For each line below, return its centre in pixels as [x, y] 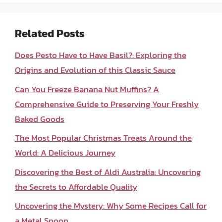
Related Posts [50, 33]
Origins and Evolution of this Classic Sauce [95, 70]
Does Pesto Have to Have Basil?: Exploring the [101, 55]
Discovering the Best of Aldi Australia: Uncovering [108, 172]
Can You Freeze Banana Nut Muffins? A [87, 89]
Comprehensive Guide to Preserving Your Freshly [107, 104]
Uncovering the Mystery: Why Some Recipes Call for [111, 206]
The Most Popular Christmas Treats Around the [103, 138]
